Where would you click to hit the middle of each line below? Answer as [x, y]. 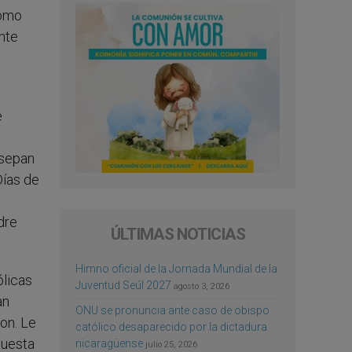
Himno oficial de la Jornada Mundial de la [176, 268]
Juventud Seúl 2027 [123, 285]
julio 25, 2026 [171, 344]
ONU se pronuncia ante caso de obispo [172, 310]
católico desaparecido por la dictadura [171, 326]
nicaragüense [109, 343]
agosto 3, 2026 [202, 286]
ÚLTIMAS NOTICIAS [178, 234]
